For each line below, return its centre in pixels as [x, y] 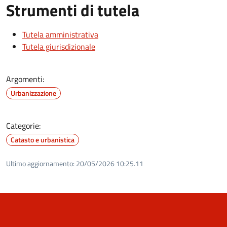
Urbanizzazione [33, 93]
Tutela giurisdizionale [59, 46]
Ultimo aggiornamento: [40, 163]
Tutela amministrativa [60, 34]
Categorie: [23, 125]
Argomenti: [25, 79]
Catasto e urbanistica [43, 139]
